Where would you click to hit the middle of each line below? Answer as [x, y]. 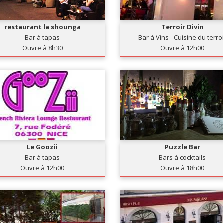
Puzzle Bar [182, 147]
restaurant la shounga [42, 27]
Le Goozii [43, 147]
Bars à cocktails [182, 157]
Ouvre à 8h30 [42, 48]
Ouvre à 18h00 [182, 168]
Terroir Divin [182, 27]
